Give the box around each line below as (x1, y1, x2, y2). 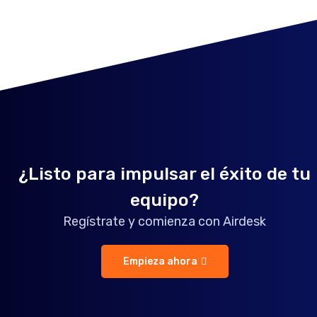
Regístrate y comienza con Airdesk (63, 214, 267, 230)
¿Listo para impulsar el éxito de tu (18, 163, 311, 185)
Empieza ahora (122, 255, 197, 268)
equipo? (130, 190, 200, 211)
